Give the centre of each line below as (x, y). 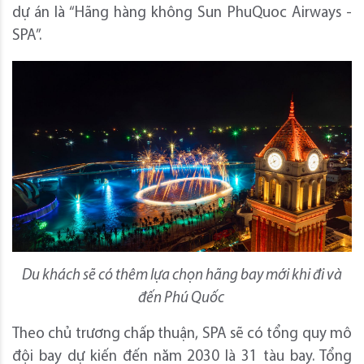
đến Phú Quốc (182, 298)
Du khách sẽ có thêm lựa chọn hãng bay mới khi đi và (182, 275)
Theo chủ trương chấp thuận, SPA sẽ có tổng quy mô (182, 334)
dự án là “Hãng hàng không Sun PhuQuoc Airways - (182, 13)
